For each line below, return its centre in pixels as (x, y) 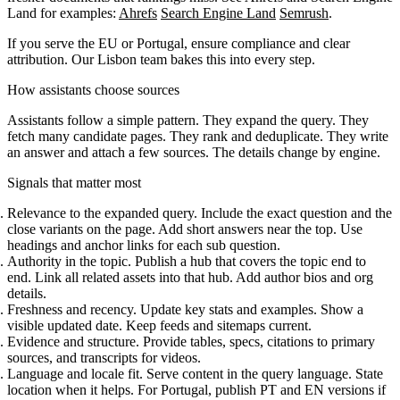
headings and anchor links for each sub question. (144, 245)
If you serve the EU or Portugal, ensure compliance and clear (179, 43)
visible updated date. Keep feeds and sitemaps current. (159, 325)
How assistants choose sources (93, 89)
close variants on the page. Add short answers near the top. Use (185, 229)
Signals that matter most (74, 182)
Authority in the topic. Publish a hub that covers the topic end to (187, 261)
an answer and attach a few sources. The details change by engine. (194, 152)
